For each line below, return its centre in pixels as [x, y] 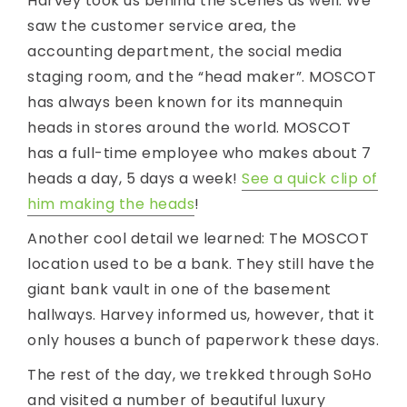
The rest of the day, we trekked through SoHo [199, 374]
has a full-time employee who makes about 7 [199, 153]
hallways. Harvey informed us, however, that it [201, 314]
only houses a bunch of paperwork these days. [203, 340]
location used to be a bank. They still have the [201, 263]
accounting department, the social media [185, 51]
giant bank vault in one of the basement [179, 289]
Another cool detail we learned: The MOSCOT [198, 238]
